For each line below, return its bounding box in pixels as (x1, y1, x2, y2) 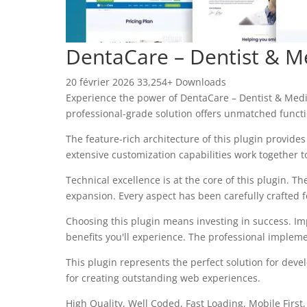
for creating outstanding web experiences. (66, 271, 260, 284)
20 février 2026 (66, 75, 137, 88)
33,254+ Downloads (137, 75, 226, 88)
